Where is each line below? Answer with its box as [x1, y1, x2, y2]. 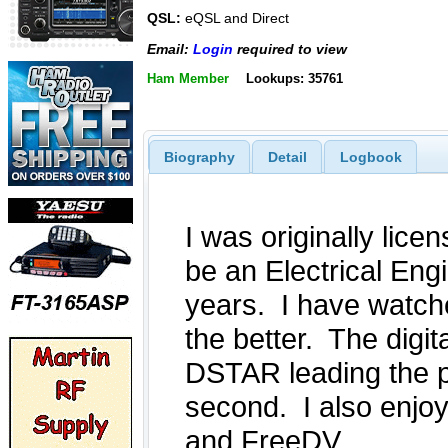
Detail [267, 148, 307, 165]
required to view [233, 40, 347, 57]
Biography [163, 148, 235, 165]
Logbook [339, 148, 402, 165]
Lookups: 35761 [245, 71, 343, 86]
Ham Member [147, 71, 229, 86]
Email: [147, 40, 193, 57]
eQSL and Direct [181, 10, 289, 27]
